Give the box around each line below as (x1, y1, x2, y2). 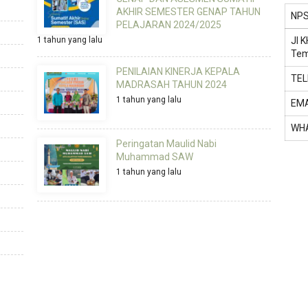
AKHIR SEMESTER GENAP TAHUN (115, 6, 261, 18)
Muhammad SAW (115, 151, 193, 163)
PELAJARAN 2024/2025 (115, 19, 221, 31)
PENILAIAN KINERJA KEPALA (115, 66, 240, 78)
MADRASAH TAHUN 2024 (115, 79, 227, 91)
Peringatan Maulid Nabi (115, 138, 217, 150)
